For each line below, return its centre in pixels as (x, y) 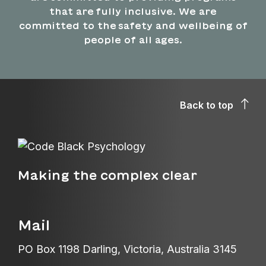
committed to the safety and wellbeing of (133, 25)
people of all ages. (133, 39)
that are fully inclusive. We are (133, 11)
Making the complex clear (107, 176)
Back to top (207, 105)
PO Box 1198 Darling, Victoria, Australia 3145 (127, 249)
